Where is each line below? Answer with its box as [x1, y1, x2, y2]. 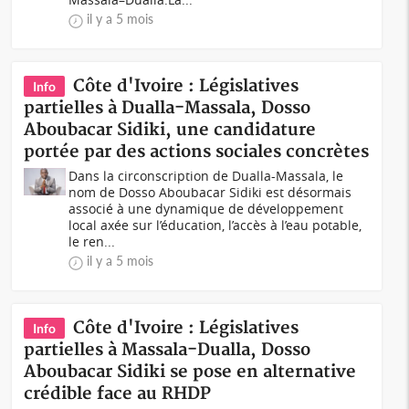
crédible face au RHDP [24, 383, 212, 404]
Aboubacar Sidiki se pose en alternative [24, 362, 357, 383]
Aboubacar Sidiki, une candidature [24, 120, 317, 141]
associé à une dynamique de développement [68, 200, 344, 217]
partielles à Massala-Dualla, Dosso [24, 340, 311, 361]
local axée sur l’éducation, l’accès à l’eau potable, [68, 216, 362, 234]
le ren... [68, 233, 116, 250]
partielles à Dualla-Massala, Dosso [24, 98, 311, 119]
